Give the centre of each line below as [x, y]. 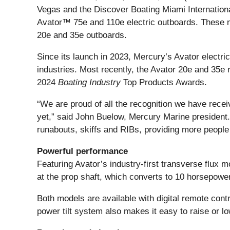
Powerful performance [82, 151]
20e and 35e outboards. [82, 35]
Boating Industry [89, 83]
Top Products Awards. [165, 83]
